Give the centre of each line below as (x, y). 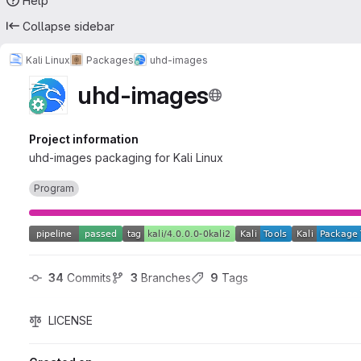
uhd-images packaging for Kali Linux (126, 158)
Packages (110, 60)
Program (54, 188)
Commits (87, 278)
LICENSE (71, 320)
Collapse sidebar (68, 26)
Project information (84, 139)
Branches (164, 278)
